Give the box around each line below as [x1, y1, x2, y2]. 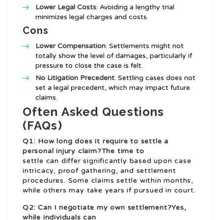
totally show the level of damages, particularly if [35, 52, 192, 60]
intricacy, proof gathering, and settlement [23, 166, 176, 175]
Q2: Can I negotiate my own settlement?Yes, [23, 203, 187, 212]
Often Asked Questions [23, 105, 165, 119]
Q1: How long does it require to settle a [23, 137, 168, 146]
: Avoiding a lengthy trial [96, 3, 174, 12]
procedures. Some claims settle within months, [23, 176, 193, 185]
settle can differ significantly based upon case [23, 157, 192, 165]
